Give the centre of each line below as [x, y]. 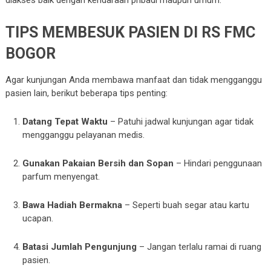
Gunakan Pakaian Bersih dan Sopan [98, 163]
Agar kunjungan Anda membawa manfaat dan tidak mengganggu [133, 80]
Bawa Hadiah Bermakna [73, 205]
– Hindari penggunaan [218, 163]
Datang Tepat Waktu [65, 121]
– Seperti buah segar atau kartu [186, 205]
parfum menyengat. [61, 176]
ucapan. [38, 218]
